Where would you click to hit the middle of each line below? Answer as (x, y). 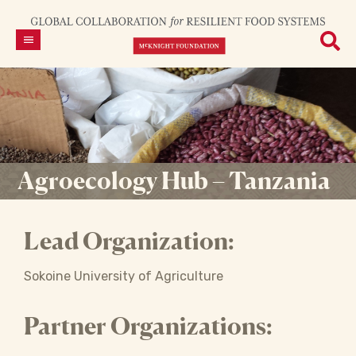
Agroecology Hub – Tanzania (174, 180)
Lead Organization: (129, 241)
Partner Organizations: (148, 326)
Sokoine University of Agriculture (124, 276)
